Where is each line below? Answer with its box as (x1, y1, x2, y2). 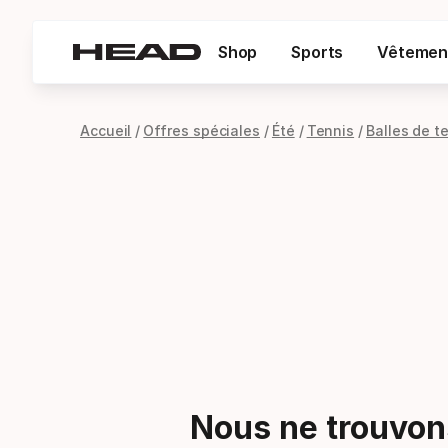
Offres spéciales (143, 122, 260, 139)
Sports (291, 42, 344, 62)
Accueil (80, 122, 132, 139)
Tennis (306, 122, 355, 139)
